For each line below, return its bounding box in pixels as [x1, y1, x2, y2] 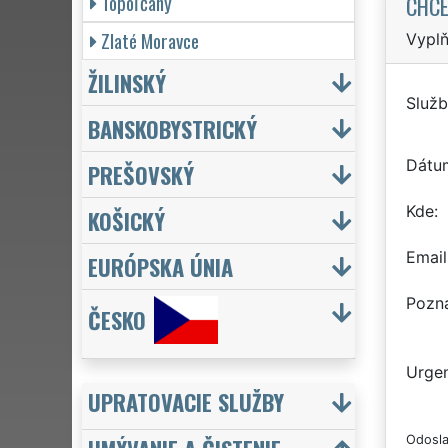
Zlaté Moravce [101, 25, 199, 55]
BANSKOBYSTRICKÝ [88, 111, 257, 145]
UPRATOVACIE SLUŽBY [88, 384, 284, 418]
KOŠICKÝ [88, 203, 165, 237]
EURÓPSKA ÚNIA [88, 249, 233, 283]
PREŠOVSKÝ [88, 157, 194, 191]
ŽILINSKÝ [88, 65, 166, 99]
